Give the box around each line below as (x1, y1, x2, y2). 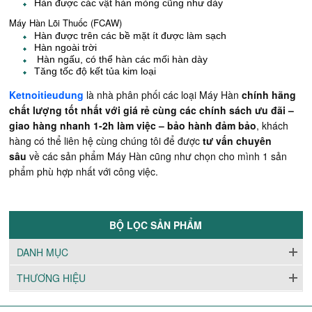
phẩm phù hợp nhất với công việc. (9, 164, 159, 178)
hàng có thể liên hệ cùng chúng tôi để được (9, 134, 203, 148)
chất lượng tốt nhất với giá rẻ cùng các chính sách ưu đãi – (9, 103, 295, 117)
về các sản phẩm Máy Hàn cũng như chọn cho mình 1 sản (26, 149, 288, 163)
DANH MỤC (17, 245, 69, 259)
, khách (256, 118, 289, 132)
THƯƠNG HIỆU (17, 271, 86, 285)
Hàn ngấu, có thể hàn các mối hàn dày (31, 54, 208, 65)
